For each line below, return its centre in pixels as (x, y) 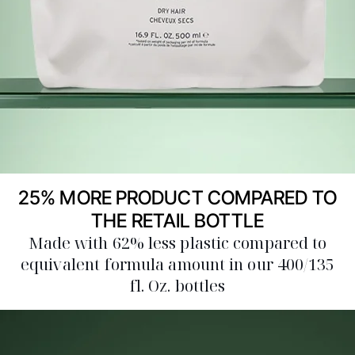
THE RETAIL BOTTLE (177, 220)
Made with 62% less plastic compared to (177, 242)
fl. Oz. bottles (177, 285)
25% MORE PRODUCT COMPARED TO (177, 197)
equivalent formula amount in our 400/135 (177, 264)
